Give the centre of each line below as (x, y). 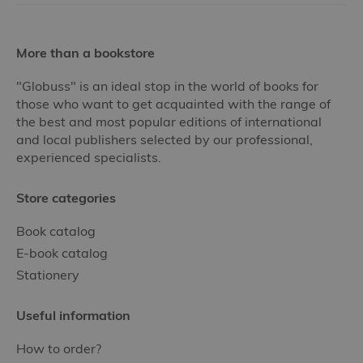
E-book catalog (62, 253)
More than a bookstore (85, 53)
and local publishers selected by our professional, (164, 139)
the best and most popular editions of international (169, 122)
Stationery (48, 275)
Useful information (73, 315)
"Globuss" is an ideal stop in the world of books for (167, 86)
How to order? (59, 348)
